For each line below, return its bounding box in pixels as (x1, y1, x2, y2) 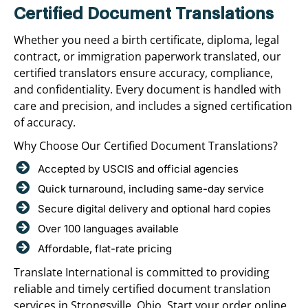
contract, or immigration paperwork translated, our (14, 48, 281, 64)
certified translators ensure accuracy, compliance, (14, 65, 273, 80)
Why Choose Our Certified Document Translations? (14, 137, 278, 153)
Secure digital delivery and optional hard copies (38, 201, 271, 215)
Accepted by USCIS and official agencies (38, 162, 239, 175)
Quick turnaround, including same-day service (38, 181, 264, 195)
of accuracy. (14, 114, 76, 130)
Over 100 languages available (38, 221, 179, 235)
